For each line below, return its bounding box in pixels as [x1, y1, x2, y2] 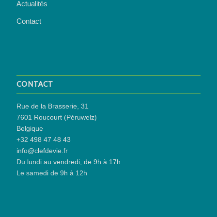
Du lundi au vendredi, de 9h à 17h [16, 157, 121, 166]
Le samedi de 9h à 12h [16, 169, 87, 177]
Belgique [16, 124, 43, 132]
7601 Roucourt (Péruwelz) [16, 113, 97, 121]
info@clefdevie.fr [16, 146, 68, 155]
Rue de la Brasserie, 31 [16, 102, 89, 110]
